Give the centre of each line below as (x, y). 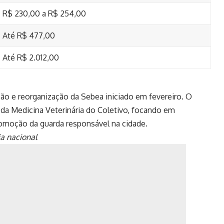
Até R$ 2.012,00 (31, 57)
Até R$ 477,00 (29, 35)
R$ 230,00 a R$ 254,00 (44, 13)
